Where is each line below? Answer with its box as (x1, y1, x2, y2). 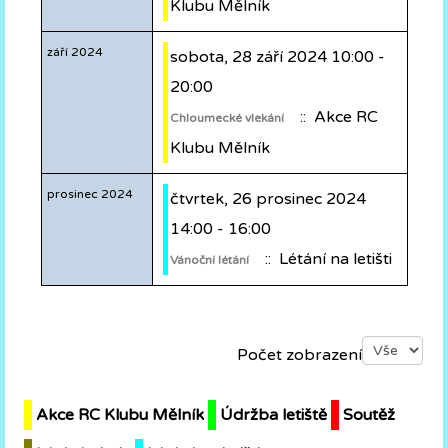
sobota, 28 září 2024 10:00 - (169, 47, 385, 68)
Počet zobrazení (237, 344, 362, 365)
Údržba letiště (220, 405, 327, 426)
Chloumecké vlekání (169, 111, 284, 126)
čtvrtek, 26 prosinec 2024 (169, 189, 366, 210)
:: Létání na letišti (256, 249, 392, 270)
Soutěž (343, 405, 395, 426)
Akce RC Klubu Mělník (36, 405, 204, 426)
